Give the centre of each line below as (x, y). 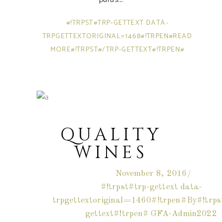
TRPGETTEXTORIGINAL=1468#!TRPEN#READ (117, 36)
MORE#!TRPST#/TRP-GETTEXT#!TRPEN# (117, 50)
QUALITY (111, 135)
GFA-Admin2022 (184, 214)
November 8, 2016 (151, 173)
